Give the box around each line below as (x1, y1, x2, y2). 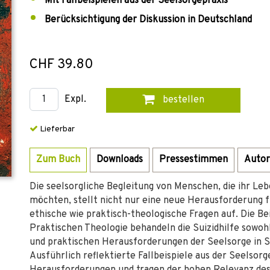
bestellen (160, 94, 204, 106)
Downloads (96, 154, 143, 166)
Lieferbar (38, 124, 75, 134)
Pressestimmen (159, 154, 228, 166)
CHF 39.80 (30, 57, 93, 73)
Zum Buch (36, 154, 80, 166)
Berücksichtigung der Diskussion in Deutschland (45, 14, 252, 26)
